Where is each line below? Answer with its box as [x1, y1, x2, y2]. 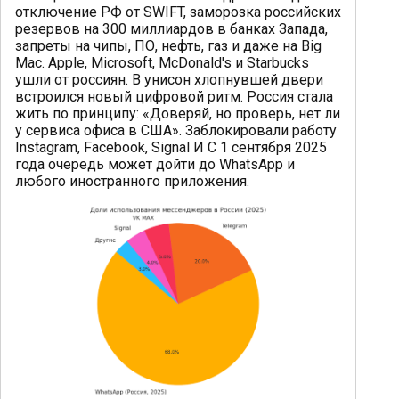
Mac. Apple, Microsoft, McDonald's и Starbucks [15, 54, 309, 72]
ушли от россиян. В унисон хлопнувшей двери [15, 71, 323, 89]
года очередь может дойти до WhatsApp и [15, 156, 295, 174]
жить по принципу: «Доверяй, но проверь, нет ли [15, 105, 340, 123]
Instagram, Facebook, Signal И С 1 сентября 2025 [15, 139, 327, 157]
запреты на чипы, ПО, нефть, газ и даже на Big [15, 37, 322, 55]
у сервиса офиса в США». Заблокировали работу [15, 122, 337, 140]
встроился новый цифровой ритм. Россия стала [15, 88, 333, 106]
